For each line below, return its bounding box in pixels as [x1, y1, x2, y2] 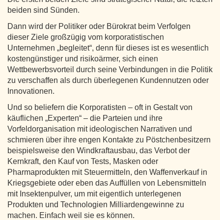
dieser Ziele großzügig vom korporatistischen [7, 32, 164, 41]
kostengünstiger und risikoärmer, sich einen [7, 54, 158, 63]
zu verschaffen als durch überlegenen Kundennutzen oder [7, 76, 209, 84]
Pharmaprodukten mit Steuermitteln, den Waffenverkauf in [7, 167, 207, 176]
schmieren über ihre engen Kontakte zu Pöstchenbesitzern [7, 135, 211, 144]
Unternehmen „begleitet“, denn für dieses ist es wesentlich [7, 43, 209, 52]
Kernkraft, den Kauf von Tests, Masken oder [7, 157, 158, 165]
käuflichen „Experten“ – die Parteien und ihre [7, 113, 163, 122]
